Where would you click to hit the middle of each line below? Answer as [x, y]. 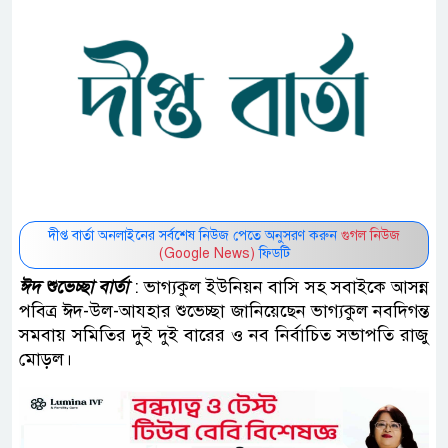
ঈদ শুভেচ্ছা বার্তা [74, 287]
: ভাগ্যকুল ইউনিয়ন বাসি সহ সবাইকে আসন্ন [281, 287]
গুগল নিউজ [370, 236]
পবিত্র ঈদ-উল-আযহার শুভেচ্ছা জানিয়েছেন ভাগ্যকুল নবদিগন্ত [224, 311]
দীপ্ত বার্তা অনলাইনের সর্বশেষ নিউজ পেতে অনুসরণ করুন [194, 236]
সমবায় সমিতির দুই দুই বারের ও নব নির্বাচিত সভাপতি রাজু [224, 335]
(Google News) [206, 254]
